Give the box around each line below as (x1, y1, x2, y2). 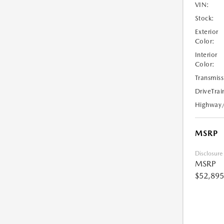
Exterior (194, 28, 218, 36)
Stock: (194, 14, 214, 22)
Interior (194, 51, 217, 59)
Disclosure (194, 150, 222, 157)
